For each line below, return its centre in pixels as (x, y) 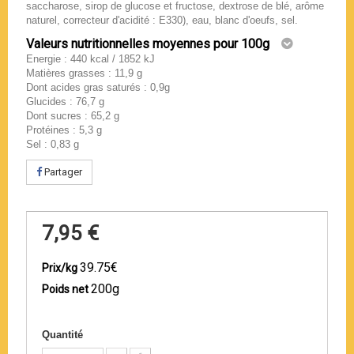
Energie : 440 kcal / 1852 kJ (92, 59)
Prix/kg (61, 268)
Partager (62, 172)
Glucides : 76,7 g (67, 102)
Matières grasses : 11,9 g (86, 73)
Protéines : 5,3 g (66, 130)
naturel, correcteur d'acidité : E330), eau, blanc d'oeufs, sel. (162, 21)
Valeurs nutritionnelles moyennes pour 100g (148, 44)
